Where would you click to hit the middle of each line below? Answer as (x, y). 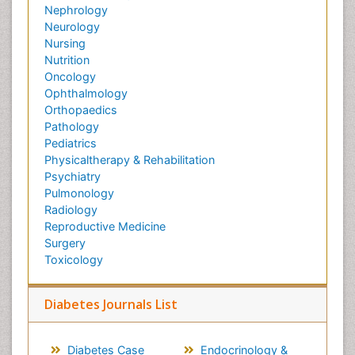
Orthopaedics (81, 110)
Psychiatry (73, 176)
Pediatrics (71, 143)
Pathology (72, 126)
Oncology (70, 76)
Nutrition (67, 60)
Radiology (71, 210)
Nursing (65, 43)
